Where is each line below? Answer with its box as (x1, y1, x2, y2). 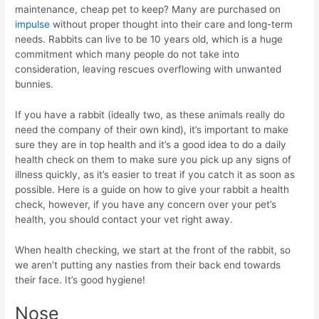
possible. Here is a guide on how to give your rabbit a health (15, 183, 290, 195)
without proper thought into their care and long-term (53, 18, 293, 30)
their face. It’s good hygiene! (15, 273, 146, 286)
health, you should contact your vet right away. (15, 213, 234, 225)
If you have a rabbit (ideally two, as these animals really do (15, 108, 286, 120)
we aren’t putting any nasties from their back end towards (15, 258, 281, 271)
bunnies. (15, 78, 54, 90)
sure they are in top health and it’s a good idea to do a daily (15, 138, 287, 150)
